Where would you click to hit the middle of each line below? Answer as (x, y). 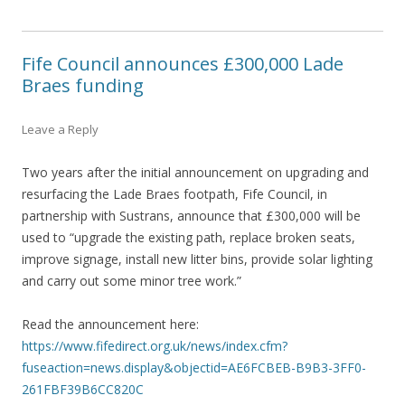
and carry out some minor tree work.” (132, 280)
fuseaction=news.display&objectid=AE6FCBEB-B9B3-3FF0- (194, 367)
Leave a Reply (60, 129)
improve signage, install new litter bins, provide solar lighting (197, 259)
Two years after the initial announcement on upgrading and (195, 172)
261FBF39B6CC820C (83, 389)
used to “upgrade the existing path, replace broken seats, (188, 237)
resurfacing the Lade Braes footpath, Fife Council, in (174, 193)
